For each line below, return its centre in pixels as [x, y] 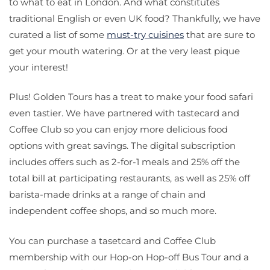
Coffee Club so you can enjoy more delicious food [118, 130]
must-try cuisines [145, 34]
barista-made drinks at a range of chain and [107, 195]
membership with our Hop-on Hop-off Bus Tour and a [129, 257]
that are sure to [219, 34]
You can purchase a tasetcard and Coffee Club [112, 240]
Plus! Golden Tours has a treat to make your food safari [131, 97]
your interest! [39, 67]
